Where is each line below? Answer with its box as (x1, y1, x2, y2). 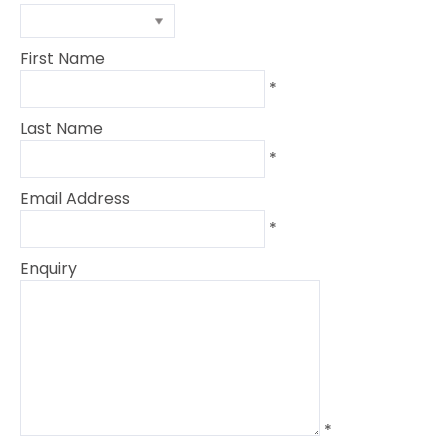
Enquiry (20, 256, 77, 280)
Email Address (20, 186, 130, 210)
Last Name (20, 116, 103, 140)
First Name (20, 46, 105, 70)
